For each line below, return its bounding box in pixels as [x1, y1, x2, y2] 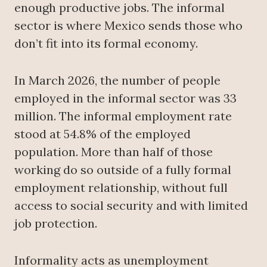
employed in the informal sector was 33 [14, 90, 237, 105]
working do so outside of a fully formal [14, 162, 231, 177]
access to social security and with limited [14, 197, 248, 213]
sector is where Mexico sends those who [14, 17, 243, 33]
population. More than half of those [14, 144, 213, 159]
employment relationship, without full [14, 179, 228, 195]
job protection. [14, 215, 97, 231]
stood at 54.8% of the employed [14, 126, 191, 141]
